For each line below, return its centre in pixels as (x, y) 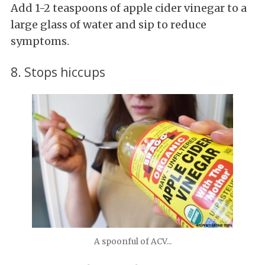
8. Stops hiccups (59, 72)
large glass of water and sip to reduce (109, 24)
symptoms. (40, 41)
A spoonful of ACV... (132, 242)
